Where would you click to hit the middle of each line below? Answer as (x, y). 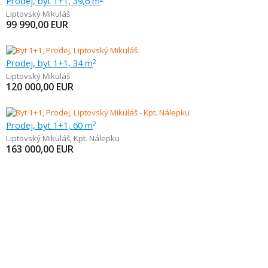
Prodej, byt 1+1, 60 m (49, 125)
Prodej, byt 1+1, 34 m (49, 63)
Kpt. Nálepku (97, 138)
